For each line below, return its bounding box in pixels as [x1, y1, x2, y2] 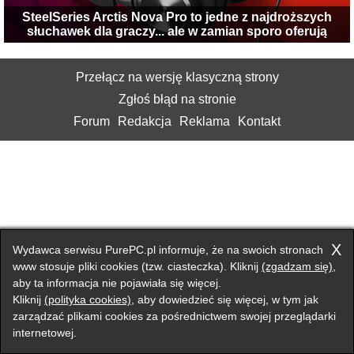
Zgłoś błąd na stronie [118, 92, 236, 107]
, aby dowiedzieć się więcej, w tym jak [131, 293, 318, 306]
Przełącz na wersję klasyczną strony [75, 70, 279, 85]
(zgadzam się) [262, 260, 333, 273]
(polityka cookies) [44, 293, 131, 306]
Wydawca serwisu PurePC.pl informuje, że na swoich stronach [13, 243, 323, 256]
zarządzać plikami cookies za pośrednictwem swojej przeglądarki [13, 310, 336, 322]
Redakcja [118, 115, 171, 129]
